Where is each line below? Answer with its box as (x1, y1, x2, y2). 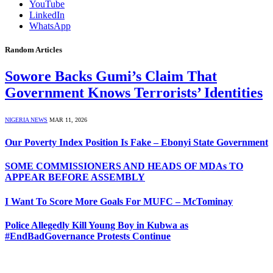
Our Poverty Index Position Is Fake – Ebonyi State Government (5, 137, 268, 148)
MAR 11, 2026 (49, 116, 87, 123)
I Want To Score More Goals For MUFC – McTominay (5, 196, 233, 207)
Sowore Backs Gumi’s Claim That (5, 68, 217, 84)
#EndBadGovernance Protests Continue (5, 230, 171, 241)
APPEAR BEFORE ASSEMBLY (5, 172, 145, 183)
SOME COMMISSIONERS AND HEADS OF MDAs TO (5, 161, 243, 172)
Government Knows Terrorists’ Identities (5, 84, 263, 101)
